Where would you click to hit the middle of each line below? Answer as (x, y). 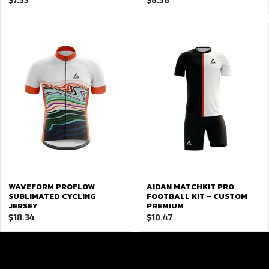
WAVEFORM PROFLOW (52, 186)
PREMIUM (165, 206)
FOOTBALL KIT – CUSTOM (197, 196)
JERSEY (23, 206)
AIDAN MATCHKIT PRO (190, 186)
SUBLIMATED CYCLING (52, 196)
